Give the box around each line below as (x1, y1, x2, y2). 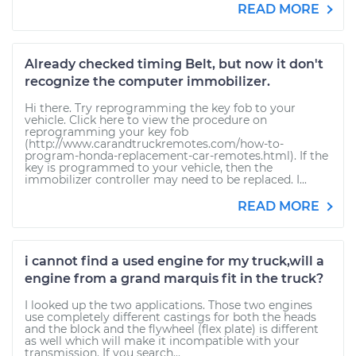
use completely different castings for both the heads (25, 310, 316, 324)
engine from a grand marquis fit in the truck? (25, 271, 323, 286)
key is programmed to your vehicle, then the (25, 161, 273, 175)
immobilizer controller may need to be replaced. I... (25, 172, 307, 187)
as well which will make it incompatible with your (25, 334, 300, 348)
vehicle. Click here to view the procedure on (25, 113, 267, 127)
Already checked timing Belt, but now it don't (25, 56, 323, 72)
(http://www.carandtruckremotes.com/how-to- (25, 137, 284, 151)
